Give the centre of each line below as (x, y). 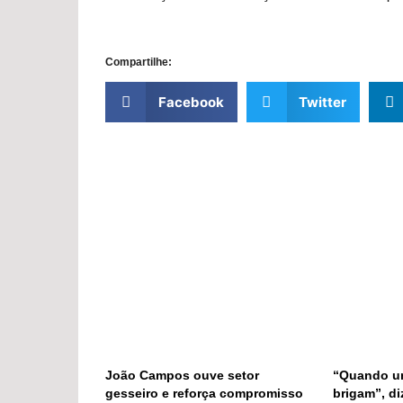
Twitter (322, 102)
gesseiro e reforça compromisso (204, 393)
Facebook (191, 102)
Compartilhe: (139, 62)
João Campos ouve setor (182, 375)
